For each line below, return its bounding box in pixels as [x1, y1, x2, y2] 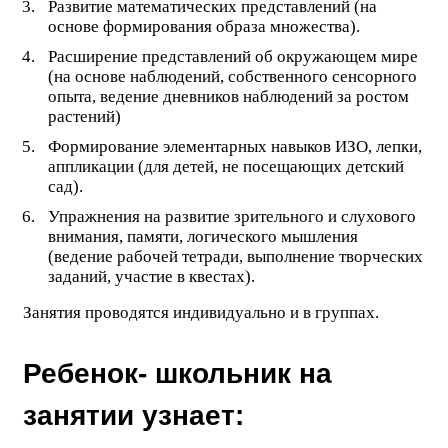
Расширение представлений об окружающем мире [47, 47, 418, 67]
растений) [47, 107, 121, 127]
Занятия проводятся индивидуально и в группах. [23, 303, 379, 323]
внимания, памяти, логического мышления [47, 227, 358, 247]
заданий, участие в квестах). [47, 267, 255, 287]
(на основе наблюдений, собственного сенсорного [47, 67, 417, 87]
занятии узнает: [23, 400, 244, 432]
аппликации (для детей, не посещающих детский [47, 157, 404, 177]
